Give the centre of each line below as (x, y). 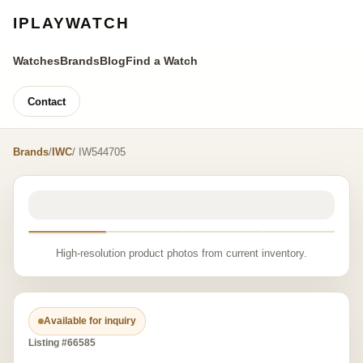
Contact (47, 101)
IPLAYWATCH (71, 23)
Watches (36, 61)
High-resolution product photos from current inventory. (181, 253)
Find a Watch (162, 61)
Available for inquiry (90, 321)
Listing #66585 (62, 343)
